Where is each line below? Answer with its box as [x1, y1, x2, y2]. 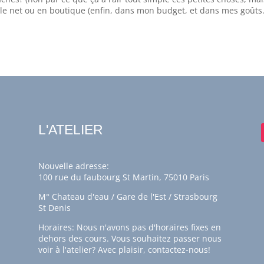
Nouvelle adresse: [38, 160, 109, 171]
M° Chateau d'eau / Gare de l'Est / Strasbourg [38, 190, 217, 202]
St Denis [38, 202, 71, 213]
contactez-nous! [147, 243, 210, 255]
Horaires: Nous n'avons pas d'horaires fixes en [38, 221, 221, 233]
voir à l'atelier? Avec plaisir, [38, 243, 148, 255]
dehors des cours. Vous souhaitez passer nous [38, 232, 222, 244]
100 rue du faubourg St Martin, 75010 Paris [38, 171, 209, 183]
